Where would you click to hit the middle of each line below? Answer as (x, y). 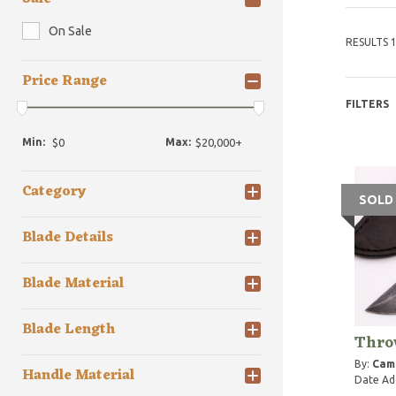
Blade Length (69, 330)
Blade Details (68, 238)
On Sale (70, 31)
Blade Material (73, 284)
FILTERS (367, 104)
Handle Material (78, 376)
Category (54, 192)
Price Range (65, 81)
